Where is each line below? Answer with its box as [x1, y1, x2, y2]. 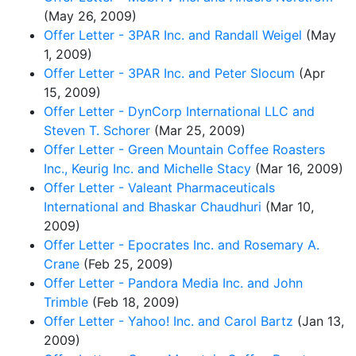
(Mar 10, [261, 198, 314, 215]
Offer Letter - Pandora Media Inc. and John [44, 274, 303, 291]
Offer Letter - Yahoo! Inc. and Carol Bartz [44, 312, 293, 329]
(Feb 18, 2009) [88, 293, 180, 310]
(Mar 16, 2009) [251, 160, 343, 176]
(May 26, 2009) [44, 7, 137, 24]
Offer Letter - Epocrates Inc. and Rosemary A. [44, 236, 319, 253]
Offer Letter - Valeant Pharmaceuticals [44, 179, 275, 195]
